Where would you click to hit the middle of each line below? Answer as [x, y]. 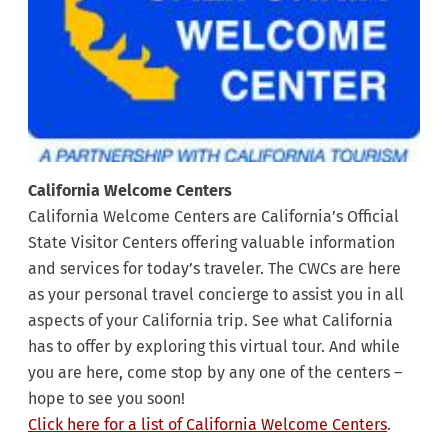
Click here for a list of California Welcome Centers [207, 424]
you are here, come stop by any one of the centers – [215, 372]
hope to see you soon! [108, 398]
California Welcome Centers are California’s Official [213, 216]
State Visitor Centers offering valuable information [211, 242]
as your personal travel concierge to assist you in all [216, 294]
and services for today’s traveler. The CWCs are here [214, 268]
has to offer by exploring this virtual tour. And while [214, 346]
